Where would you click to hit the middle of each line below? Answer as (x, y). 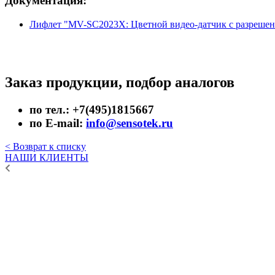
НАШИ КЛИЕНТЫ (47, 158)
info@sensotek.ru (130, 123)
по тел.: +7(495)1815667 (92, 109)
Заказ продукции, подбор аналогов (120, 82)
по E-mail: (58, 123)
